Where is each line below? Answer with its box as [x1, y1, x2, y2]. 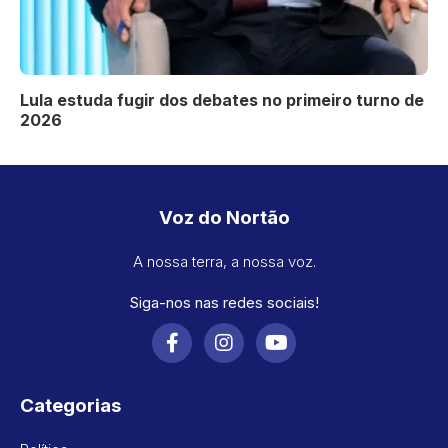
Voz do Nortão [158, 205, 290, 229]
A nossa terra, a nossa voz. [132, 251, 316, 271]
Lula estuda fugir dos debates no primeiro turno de [20, 89, 424, 110]
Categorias [20, 393, 121, 417]
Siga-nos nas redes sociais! [129, 292, 319, 312]
